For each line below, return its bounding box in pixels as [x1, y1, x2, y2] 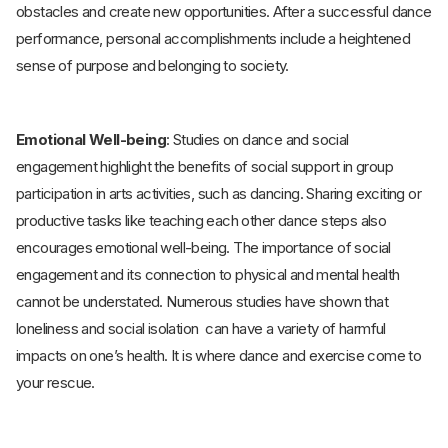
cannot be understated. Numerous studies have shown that [16, 292, 388, 312]
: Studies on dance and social [166, 130, 349, 150]
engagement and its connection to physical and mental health [16, 265, 400, 285]
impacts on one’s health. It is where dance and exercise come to [16, 346, 422, 366]
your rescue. [16, 373, 95, 393]
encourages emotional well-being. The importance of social [16, 238, 391, 258]
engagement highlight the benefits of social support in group [16, 157, 393, 177]
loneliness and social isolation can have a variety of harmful [16, 319, 386, 339]
